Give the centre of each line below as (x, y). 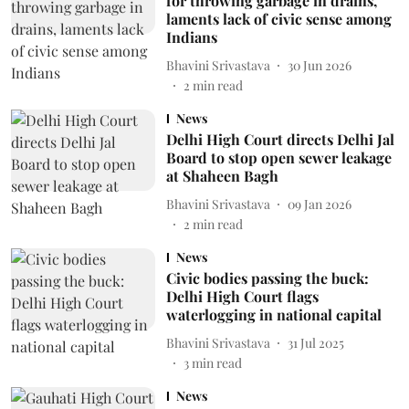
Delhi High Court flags (242, 296)
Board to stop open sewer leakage (278, 157)
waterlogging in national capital (273, 315)
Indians (191, 37)
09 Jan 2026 (319, 204)
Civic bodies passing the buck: (267, 278)
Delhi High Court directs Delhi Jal (280, 139)
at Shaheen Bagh (222, 176)
